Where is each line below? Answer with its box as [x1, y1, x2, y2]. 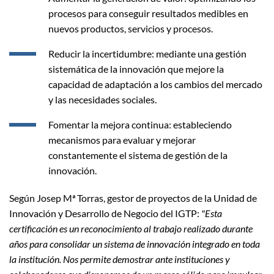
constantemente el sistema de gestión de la [48, 149, 228, 161]
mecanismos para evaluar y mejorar [48, 133, 196, 146]
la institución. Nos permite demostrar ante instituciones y [9, 253, 230, 265]
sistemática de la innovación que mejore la [48, 62, 224, 75]
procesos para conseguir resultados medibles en [48, 7, 248, 19]
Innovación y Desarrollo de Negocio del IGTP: [9, 207, 201, 219]
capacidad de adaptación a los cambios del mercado [48, 78, 262, 90]
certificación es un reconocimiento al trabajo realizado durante [9, 222, 253, 234]
